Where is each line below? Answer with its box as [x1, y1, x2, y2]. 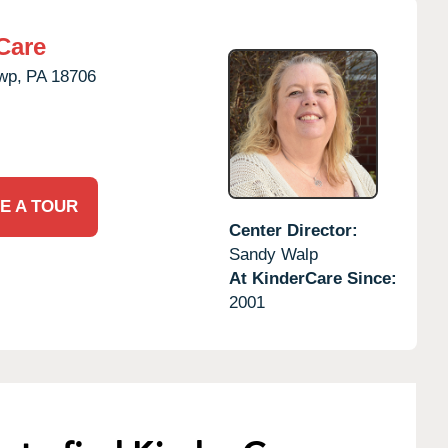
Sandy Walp [228, 244, 318, 264]
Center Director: [228, 220, 358, 240]
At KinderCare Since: [228, 268, 397, 288]
